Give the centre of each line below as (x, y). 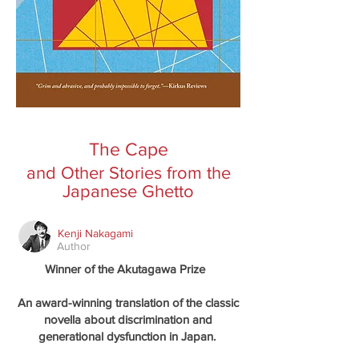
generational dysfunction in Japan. (127, 336)
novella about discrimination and (128, 319)
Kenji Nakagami (95, 233)
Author (73, 246)
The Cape (128, 149)
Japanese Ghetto (128, 191)
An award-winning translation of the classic (128, 303)
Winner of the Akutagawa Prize (128, 269)
